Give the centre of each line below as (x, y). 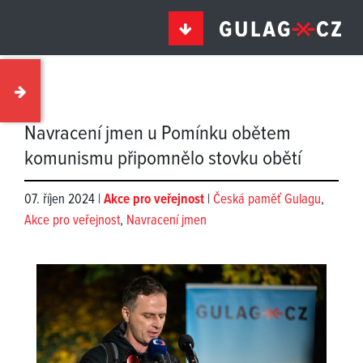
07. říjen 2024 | (64, 200)
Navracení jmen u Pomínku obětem (158, 134)
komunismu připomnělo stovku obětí (163, 159)
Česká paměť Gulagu (267, 200)
